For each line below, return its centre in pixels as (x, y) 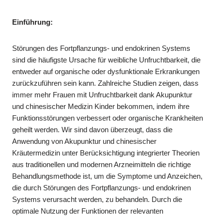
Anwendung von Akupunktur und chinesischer (84, 141)
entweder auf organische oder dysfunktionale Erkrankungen (106, 71)
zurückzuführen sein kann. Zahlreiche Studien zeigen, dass (105, 83)
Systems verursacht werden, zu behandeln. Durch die (97, 199)
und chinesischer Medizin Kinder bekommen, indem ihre (101, 106)
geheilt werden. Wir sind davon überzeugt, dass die (92, 129)
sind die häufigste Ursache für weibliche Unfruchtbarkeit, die (106, 60)
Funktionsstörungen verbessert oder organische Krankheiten (108, 118)
